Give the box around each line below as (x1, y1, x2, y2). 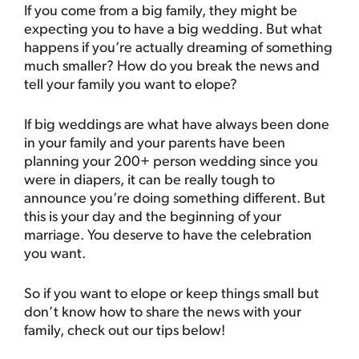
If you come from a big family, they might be (24, 4, 297, 19)
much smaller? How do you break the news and (24, 59, 320, 75)
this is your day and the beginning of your (24, 210, 281, 225)
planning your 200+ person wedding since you (24, 155, 318, 170)
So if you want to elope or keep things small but (24, 287, 319, 302)
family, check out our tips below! (24, 324, 225, 339)
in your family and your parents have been (24, 136, 285, 151)
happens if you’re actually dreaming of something (24, 41, 333, 56)
